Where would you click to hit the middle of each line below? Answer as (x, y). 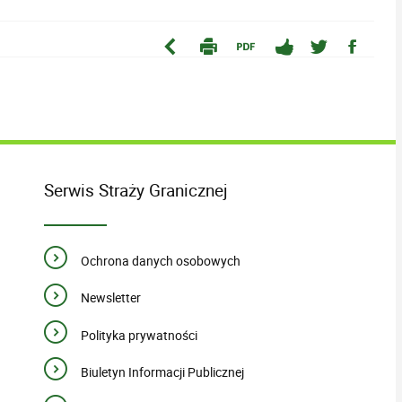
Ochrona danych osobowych (160, 260)
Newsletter (110, 298)
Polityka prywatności (139, 335)
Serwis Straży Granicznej (136, 189)
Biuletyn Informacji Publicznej (162, 372)
